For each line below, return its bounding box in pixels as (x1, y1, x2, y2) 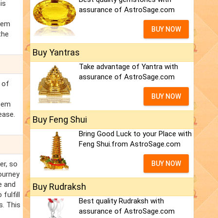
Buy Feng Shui (33, 114, 87, 125)
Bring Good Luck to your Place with (79, 129, 192, 139)
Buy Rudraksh (33, 182, 86, 192)
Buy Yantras (33, 47, 80, 58)
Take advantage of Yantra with (79, 62, 178, 72)
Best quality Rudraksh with (79, 197, 164, 206)
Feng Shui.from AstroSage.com (79, 140, 181, 149)
